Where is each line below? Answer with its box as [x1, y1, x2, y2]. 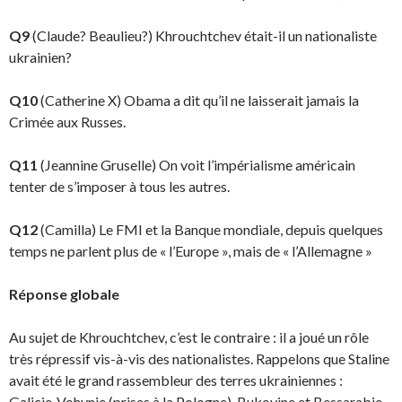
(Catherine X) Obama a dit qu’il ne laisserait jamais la [38, 92, 359, 109]
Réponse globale [9, 285, 119, 302]
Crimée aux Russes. [9, 113, 126, 130]
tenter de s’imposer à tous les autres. [9, 178, 230, 195]
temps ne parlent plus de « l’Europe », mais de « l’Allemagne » [9, 242, 372, 259]
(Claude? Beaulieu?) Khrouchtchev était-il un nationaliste [32, 27, 377, 44]
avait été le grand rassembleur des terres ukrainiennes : [9, 371, 343, 389]
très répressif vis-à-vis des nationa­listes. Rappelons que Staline [9, 350, 389, 367]
